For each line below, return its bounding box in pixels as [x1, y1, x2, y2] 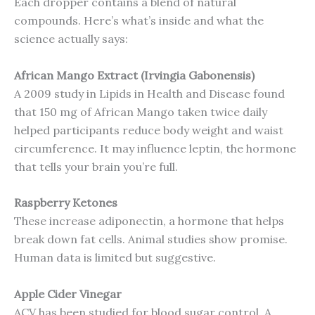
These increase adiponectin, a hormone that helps [14, 214, 284, 229]
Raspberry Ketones [14, 195, 117, 210]
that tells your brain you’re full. [14, 159, 178, 174]
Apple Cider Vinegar [14, 286, 122, 301]
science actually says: [14, 32, 128, 46]
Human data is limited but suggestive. [14, 250, 216, 265]
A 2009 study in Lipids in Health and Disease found [14, 86, 285, 101]
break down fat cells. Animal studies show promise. [14, 232, 288, 247]
